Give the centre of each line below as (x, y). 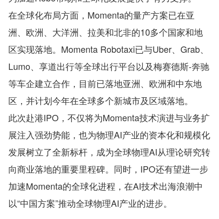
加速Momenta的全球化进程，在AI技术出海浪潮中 (106, 186)
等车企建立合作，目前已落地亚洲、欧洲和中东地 (105, 83)
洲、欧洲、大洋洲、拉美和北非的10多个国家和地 (106, 32)
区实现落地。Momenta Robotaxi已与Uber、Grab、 (109, 49)
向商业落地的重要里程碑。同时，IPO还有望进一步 (109, 168)
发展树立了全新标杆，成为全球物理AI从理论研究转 (109, 151)
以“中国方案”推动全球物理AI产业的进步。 (90, 203)
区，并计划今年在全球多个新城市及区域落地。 (101, 100)
